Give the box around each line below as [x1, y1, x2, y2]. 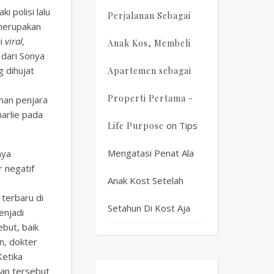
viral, [5, 35, 25, 47]
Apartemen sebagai [108, 65, 191, 76]
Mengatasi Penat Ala [108, 147, 194, 159]
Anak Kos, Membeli [108, 37, 191, 49]
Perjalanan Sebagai [108, 10, 191, 21]
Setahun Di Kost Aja [108, 202, 190, 214]
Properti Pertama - [108, 92, 193, 104]
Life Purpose [108, 120, 164, 131]
